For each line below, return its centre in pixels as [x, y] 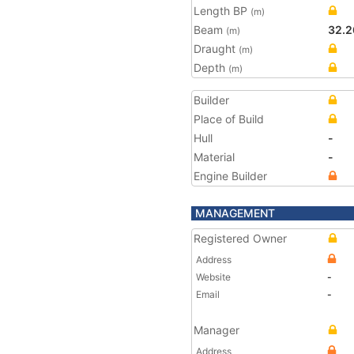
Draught [216, 49]
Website [213, 277]
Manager [217, 330]
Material [214, 157]
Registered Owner [240, 238]
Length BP [222, 11]
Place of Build [229, 119]
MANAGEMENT [235, 213]
